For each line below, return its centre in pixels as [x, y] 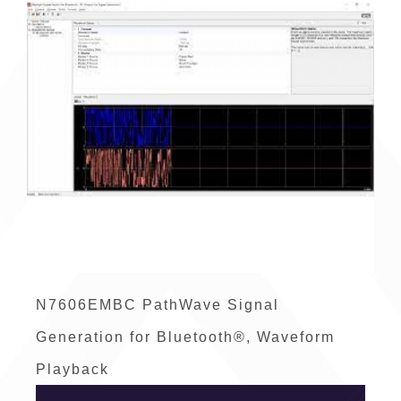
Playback [73, 369]
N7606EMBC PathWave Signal [158, 304]
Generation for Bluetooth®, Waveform [185, 337]
